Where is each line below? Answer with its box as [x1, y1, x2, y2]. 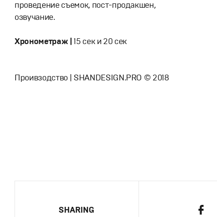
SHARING [59, 205, 95, 215]
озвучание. [15, 12, 55, 22]
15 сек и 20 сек [74, 36, 127, 46]
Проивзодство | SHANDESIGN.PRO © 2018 [15, 73, 171, 83]
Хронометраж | [15, 36, 74, 46]
